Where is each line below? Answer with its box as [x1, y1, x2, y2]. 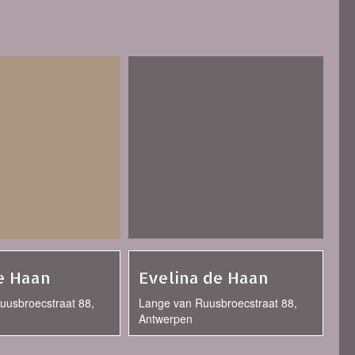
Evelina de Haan [139, 267, 269, 288]
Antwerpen [139, 311, 193, 326]
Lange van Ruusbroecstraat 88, [139, 295, 297, 311]
